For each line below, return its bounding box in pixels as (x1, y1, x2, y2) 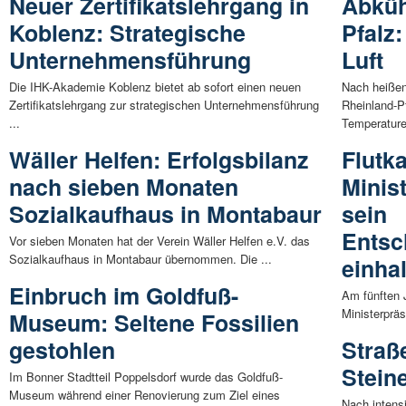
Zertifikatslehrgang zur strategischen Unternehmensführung (9, 95, 319, 113)
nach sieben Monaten (9, 169, 238, 203)
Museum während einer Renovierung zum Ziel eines (9, 385, 280, 403)
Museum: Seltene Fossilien (9, 305, 299, 339)
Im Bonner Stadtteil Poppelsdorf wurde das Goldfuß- (9, 367, 283, 385)
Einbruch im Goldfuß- (9, 278, 238, 312)
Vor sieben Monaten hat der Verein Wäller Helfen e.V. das (9, 231, 310, 249)
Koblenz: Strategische (9, 15, 246, 49)
